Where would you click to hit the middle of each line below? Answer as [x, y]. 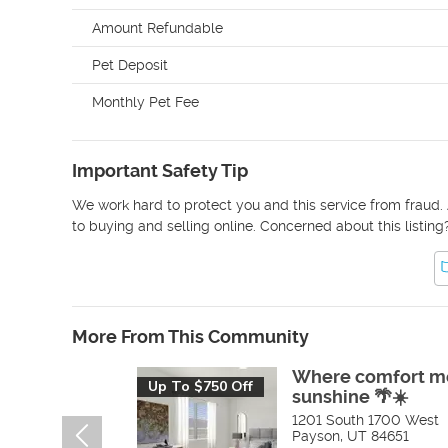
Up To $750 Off [200, 386]
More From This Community [190, 336]
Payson [316, 436]
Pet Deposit [130, 65]
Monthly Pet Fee [145, 102]
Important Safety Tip [160, 170]
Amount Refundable [157, 28]
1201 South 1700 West [365, 420]
